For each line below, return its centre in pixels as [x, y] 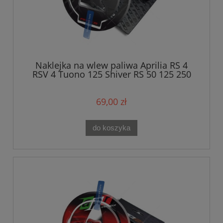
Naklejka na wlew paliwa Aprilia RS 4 [111, 65]
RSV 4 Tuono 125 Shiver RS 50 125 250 [111, 74]
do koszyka [111, 127]
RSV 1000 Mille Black [111, 83]
